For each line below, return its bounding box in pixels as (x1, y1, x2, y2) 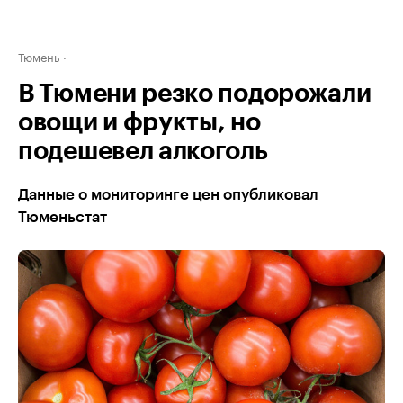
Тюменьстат (18, 210, 107, 225)
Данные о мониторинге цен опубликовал (18, 187, 318, 202)
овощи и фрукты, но (18, 110, 261, 135)
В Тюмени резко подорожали (18, 81, 372, 106)
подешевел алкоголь (18, 139, 268, 164)
